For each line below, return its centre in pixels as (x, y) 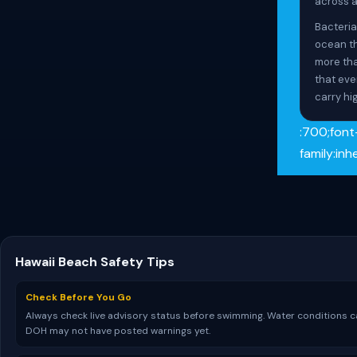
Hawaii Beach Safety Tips (95, 261)
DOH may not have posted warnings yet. (118, 330)
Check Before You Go (78, 297)
